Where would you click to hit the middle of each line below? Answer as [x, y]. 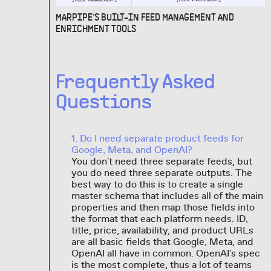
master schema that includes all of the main [167, 196]
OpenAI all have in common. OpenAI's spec [165, 253]
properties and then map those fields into [163, 207]
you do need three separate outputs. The [162, 173]
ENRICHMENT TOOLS [96, 29]
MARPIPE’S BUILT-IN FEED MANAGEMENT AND [145, 17]
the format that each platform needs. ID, [159, 219]
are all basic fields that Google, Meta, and [162, 242]
